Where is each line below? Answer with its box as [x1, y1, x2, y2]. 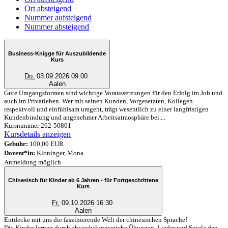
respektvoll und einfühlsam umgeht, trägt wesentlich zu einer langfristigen [4, 105, 209, 113]
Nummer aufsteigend [24, 13, 92, 22]
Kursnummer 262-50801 [4, 121, 71, 129]
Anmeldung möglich [4, 158, 61, 166]
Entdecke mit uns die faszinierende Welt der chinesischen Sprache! [4, 215, 187, 223]
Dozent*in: [4, 149, 35, 157]
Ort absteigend [24, 4, 71, 13]
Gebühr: [4, 139, 28, 148]
